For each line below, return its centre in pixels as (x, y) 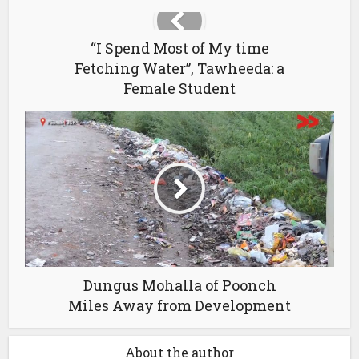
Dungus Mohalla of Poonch (179, 285)
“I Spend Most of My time (179, 48)
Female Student (179, 88)
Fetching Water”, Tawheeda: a (179, 68)
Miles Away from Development (179, 305)
